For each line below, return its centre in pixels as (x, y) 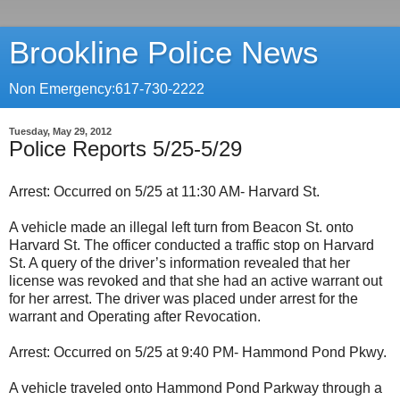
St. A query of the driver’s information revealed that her (179, 262)
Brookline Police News (164, 53)
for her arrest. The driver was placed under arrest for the (183, 298)
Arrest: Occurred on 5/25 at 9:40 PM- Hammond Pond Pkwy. (198, 352)
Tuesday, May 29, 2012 (60, 131)
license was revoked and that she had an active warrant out (196, 280)
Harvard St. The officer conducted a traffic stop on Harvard (192, 245)
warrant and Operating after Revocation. (135, 316)
